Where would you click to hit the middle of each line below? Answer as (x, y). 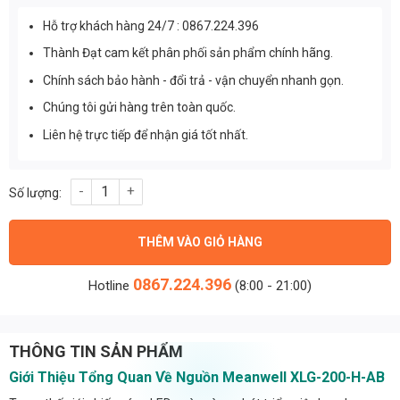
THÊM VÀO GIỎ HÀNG (200, 242)
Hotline (111, 285)
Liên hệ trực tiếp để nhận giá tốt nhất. (146, 134)
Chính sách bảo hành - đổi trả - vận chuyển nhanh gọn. (194, 80)
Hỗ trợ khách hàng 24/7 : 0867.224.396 (151, 25)
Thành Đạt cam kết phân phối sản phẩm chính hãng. (188, 53)
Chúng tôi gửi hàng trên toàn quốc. (140, 108)
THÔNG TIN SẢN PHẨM (96, 351)
